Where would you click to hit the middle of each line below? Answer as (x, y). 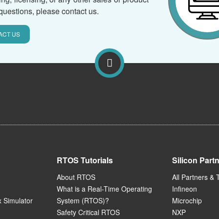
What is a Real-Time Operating (105, 189)
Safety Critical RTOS (88, 212)
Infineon (185, 189)
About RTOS (76, 177)
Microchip (187, 201)
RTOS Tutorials (85, 160)
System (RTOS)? (83, 201)
